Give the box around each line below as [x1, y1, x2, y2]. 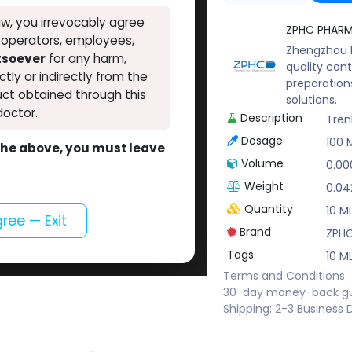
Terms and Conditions [223, 268, 345, 284]
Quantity [244, 201, 293, 218]
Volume [240, 156, 284, 172]
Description [240, 110, 302, 126]
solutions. [286, 92, 337, 108]
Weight [244, 178, 284, 195]
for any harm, [45, 50, 126, 68]
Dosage [240, 133, 283, 149]
